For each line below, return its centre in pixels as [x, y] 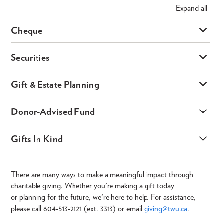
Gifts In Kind [37, 139]
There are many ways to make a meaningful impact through [102, 174]
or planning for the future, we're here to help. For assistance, [103, 197]
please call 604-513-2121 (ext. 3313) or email [77, 208]
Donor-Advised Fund [53, 111]
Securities [30, 57]
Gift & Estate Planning [55, 84]
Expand [187, 8]
